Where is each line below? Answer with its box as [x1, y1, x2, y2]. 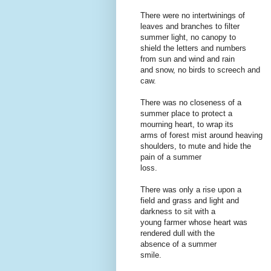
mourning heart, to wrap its [140, 120, 233, 129]
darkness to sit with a [140, 207, 215, 217]
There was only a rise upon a [140, 185, 241, 195]
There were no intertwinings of [140, 11, 245, 21]
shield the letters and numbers [140, 44, 246, 53]
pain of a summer [140, 152, 201, 162]
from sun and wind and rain [140, 54, 235, 64]
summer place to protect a [140, 109, 232, 119]
